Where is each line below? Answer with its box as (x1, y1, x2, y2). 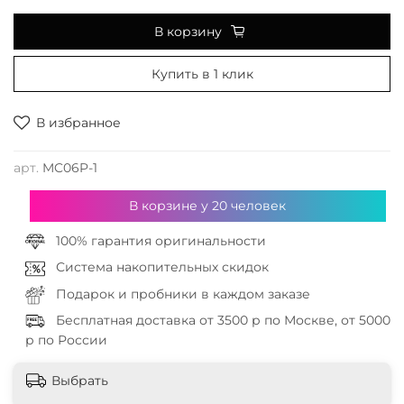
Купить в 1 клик (151, 66, 253, 83)
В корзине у (129, 197, 213, 214)
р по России (24, 332, 107, 349)
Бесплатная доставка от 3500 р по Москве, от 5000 (55, 311, 390, 328)
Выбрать (51, 372, 108, 389)
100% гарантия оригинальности (55, 233, 266, 249)
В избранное (36, 115, 121, 132)
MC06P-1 (42, 160, 97, 177)
